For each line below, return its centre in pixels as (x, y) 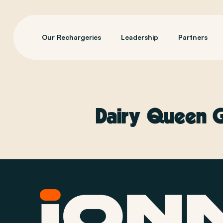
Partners (193, 37)
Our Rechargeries (71, 37)
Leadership (139, 37)
